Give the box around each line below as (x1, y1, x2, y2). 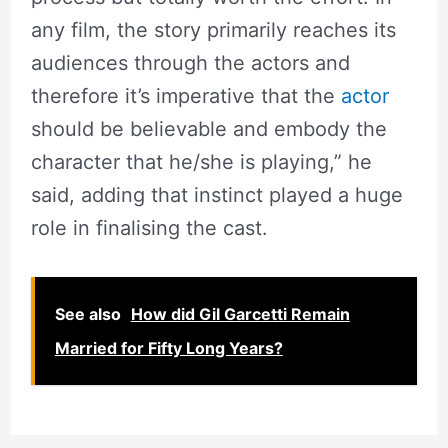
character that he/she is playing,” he (30, 150, 372, 175)
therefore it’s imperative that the (30, 84, 341, 109)
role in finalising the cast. (30, 216, 268, 241)
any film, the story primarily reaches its (30, 18, 396, 43)
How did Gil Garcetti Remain (130, 304, 350, 325)
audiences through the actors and (30, 51, 350, 76)
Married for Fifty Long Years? (54, 338, 283, 359)
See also (54, 304, 121, 325)
